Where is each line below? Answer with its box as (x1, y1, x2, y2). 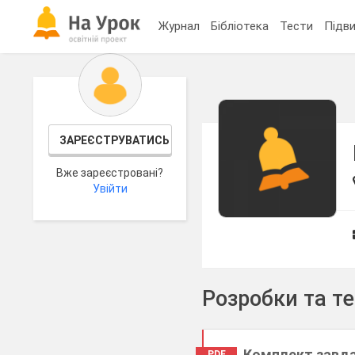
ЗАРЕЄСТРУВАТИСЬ (59, 134, 170, 147)
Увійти (92, 182, 128, 195)
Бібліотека (211, 18, 269, 33)
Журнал (158, 18, 200, 33)
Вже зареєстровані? (56, 166, 164, 179)
